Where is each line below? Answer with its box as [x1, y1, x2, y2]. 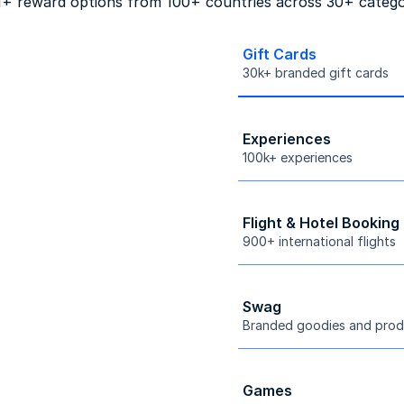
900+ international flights [243, 233, 396, 249]
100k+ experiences [243, 149, 353, 165]
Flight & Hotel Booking [243, 213, 399, 232]
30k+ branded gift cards [243, 64, 389, 80]
